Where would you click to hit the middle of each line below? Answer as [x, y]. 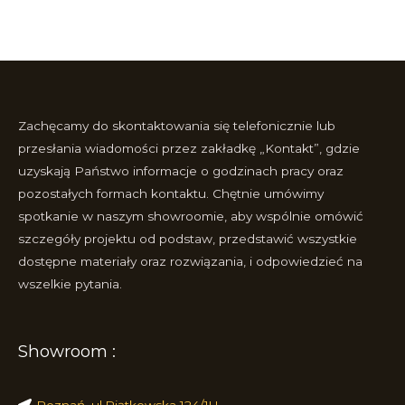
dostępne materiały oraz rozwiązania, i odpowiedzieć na [190, 261]
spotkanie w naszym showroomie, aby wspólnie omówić [191, 216]
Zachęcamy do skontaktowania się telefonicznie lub [177, 125]
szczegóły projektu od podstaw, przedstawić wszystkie [188, 238]
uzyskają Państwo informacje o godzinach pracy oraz [181, 170]
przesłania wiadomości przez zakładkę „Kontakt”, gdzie [189, 148]
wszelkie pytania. [70, 283]
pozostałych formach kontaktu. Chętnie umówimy [171, 193]
